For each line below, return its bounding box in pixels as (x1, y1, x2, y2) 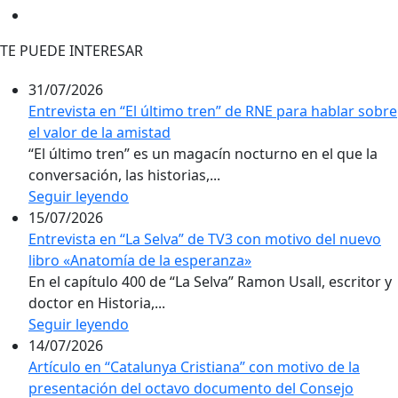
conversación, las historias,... (28, 164, 220, 185)
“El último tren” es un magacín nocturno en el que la (28, 143, 378, 163)
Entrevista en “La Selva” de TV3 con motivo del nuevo (28, 228, 381, 249)
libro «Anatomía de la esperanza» (28, 250, 251, 270)
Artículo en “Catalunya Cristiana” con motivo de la (28, 356, 360, 377)
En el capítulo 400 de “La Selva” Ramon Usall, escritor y (28, 271, 392, 291)
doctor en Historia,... (28, 292, 165, 313)
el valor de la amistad (28, 122, 171, 142)
